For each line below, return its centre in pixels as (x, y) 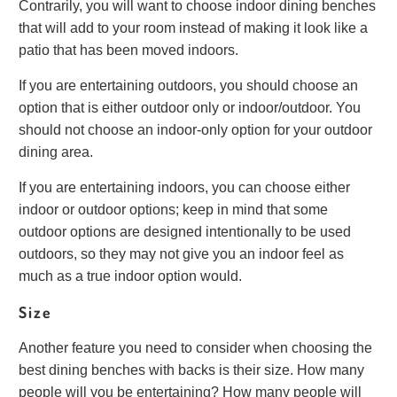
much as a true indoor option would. (131, 276)
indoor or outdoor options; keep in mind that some (174, 209)
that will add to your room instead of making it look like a (194, 27)
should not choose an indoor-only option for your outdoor (196, 129)
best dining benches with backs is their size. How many (192, 370)
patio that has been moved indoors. (129, 50)
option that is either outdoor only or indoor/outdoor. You (190, 107)
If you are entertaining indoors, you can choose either (185, 187)
